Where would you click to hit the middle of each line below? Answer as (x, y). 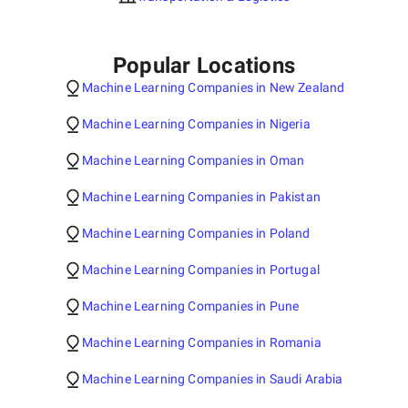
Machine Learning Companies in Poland (196, 233)
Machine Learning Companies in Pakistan (201, 197)
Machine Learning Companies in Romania (201, 342)
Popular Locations (204, 66)
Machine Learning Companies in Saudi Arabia (212, 379)
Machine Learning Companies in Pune (190, 306)
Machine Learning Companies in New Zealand (213, 87)
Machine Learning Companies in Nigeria (196, 124)
